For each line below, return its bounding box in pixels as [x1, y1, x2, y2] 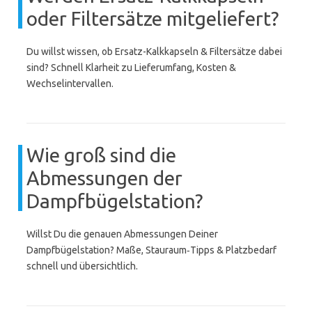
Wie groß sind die [26, 144, 176, 166]
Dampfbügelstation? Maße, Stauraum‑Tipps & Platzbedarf [26, 244, 276, 256]
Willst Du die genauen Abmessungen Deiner [26, 228, 218, 240]
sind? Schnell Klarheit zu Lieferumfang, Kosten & [26, 62, 236, 73]
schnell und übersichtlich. [26, 260, 138, 272]
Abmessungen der [26, 167, 182, 189]
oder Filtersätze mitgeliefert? [26, 8, 279, 29]
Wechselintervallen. [26, 78, 114, 89]
